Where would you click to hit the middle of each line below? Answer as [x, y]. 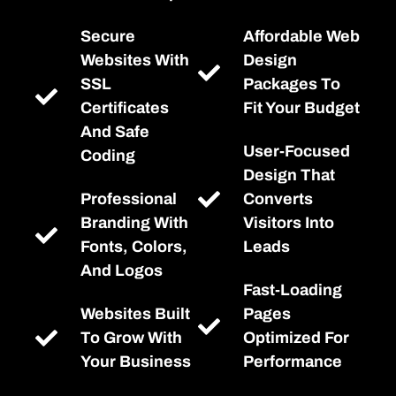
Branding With [135, 223]
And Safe [115, 132]
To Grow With [132, 338]
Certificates [125, 108]
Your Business [136, 362]
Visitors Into [289, 223]
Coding [108, 156]
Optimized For [297, 338]
